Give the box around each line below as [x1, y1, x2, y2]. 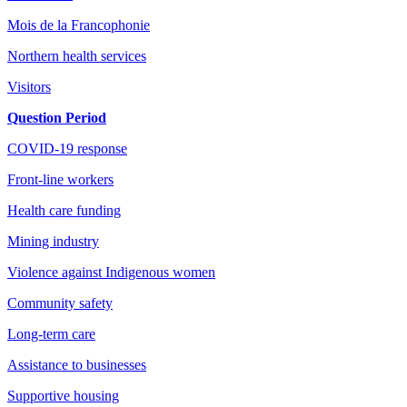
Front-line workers [7, 171, 114, 187]
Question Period [7, 109, 106, 125]
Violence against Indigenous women [7, 263, 215, 280]
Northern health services [7, 47, 146, 64]
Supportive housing [7, 387, 119, 403]
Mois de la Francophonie [7, 16, 150, 33]
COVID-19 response [7, 140, 127, 156]
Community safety [7, 294, 113, 311]
